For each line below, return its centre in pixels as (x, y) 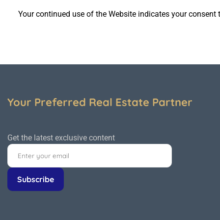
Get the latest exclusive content (61, 138)
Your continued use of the (63, 14)
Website (122, 14)
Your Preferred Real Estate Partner (100, 102)
